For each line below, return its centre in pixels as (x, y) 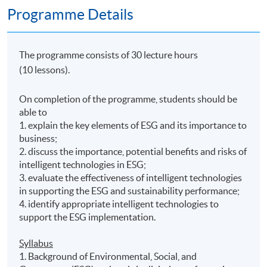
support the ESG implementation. (88, 217)
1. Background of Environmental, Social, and (108, 256)
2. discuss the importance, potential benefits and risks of (133, 151)
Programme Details (70, 15)
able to (33, 112)
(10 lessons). (45, 69)
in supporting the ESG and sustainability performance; (131, 190)
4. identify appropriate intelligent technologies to (119, 204)
